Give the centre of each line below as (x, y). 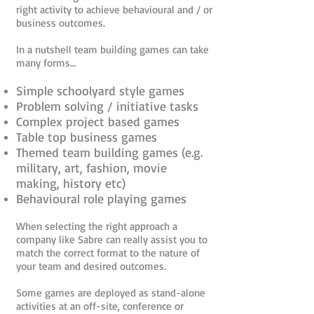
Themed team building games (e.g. (109, 152)
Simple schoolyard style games (100, 90)
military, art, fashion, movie (91, 168)
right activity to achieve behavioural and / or (114, 9)
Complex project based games (98, 121)
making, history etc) (71, 183)
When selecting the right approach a (97, 226)
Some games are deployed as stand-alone (111, 293)
